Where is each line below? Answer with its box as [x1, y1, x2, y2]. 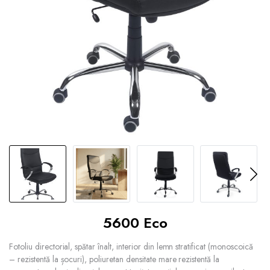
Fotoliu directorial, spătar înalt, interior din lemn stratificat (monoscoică [9, 240, 253, 253]
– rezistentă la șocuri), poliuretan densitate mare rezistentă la [9, 253, 220, 266]
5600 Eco [102, 212, 168, 234]
